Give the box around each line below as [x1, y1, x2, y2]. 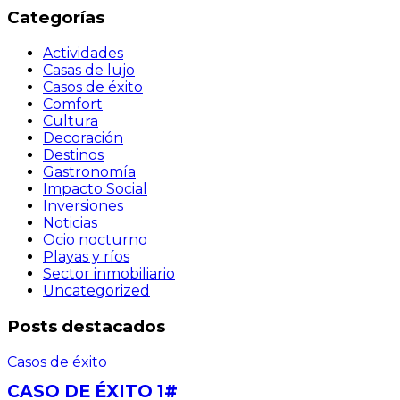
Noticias [43, 214, 97, 232]
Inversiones [43, 197, 123, 215]
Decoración [43, 129, 123, 147]
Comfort [43, 96, 103, 113]
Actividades [43, 45, 123, 62]
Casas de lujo [43, 62, 135, 79]
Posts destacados [7, 315, 165, 337]
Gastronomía [43, 163, 136, 181]
